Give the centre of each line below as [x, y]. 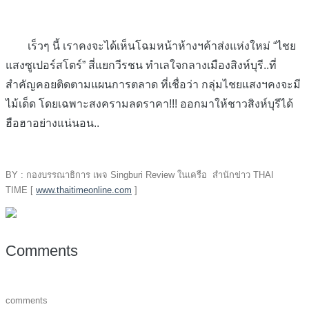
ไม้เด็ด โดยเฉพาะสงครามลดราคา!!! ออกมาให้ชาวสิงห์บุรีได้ [149, 103]
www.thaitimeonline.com [84, 190]
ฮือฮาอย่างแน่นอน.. [52, 123]
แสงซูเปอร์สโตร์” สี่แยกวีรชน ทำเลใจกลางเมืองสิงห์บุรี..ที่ [141, 65]
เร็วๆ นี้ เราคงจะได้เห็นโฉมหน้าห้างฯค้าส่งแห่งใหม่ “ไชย [151, 46]
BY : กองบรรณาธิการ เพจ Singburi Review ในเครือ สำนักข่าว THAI [140, 175]
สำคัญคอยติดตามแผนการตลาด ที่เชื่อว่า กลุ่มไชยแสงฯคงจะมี [153, 84]
